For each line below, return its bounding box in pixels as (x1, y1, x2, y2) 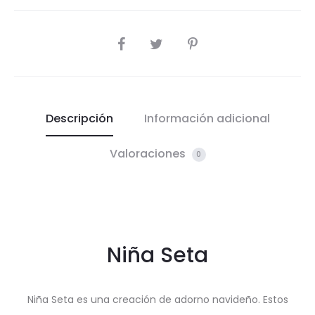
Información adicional (143, 110, 270, 127)
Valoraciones (109, 146, 188, 162)
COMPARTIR (117, 36, 160, 47)
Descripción (45, 110, 113, 127)
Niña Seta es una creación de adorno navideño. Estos (27, 292, 288, 307)
